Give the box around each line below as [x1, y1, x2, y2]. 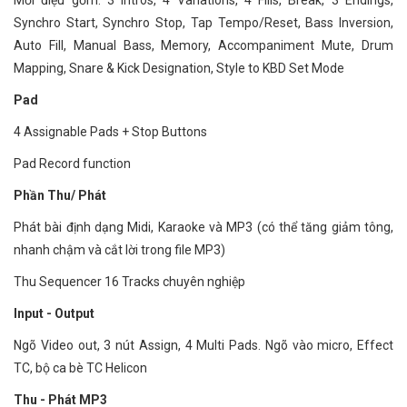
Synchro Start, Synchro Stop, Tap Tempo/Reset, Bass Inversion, [14, 15, 393, 30]
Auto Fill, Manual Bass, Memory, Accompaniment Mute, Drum [14, 38, 393, 53]
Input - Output [14, 306, 94, 321]
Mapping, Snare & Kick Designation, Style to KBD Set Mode [14, 61, 344, 75]
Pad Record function [14, 156, 131, 171]
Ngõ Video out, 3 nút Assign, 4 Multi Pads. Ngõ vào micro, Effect [14, 338, 393, 352]
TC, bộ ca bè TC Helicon [14, 361, 147, 375]
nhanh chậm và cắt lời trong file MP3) [14, 243, 225, 257]
